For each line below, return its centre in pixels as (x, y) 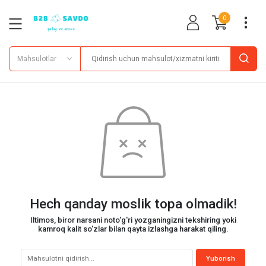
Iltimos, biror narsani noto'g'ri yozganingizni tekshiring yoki (133, 220)
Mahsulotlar (37, 58)
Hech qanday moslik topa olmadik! (133, 204)
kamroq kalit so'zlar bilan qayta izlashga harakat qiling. (133, 229)
